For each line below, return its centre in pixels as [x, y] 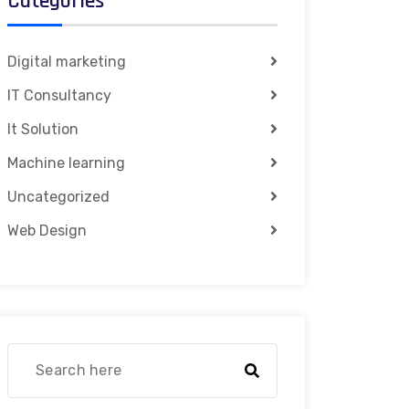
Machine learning [66, 163]
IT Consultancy [59, 95]
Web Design [47, 230]
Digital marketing [67, 61]
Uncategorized [58, 196]
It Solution [43, 129]
